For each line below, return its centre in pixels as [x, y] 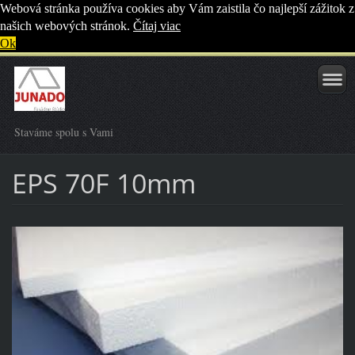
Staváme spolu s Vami [64, 132]
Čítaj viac [157, 26]
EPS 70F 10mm [103, 183]
